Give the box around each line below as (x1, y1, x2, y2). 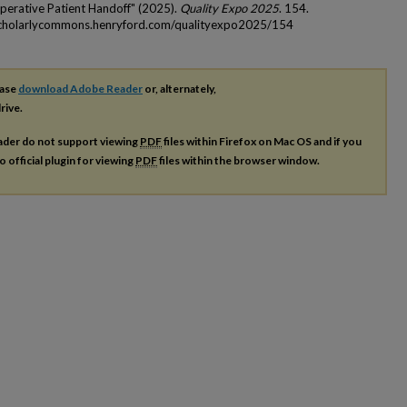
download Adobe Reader (18, 82, 143, 95)
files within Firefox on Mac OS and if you (162, 134, 362, 148)
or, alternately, (143, 82, 216, 95)
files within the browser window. (157, 153, 320, 167)
